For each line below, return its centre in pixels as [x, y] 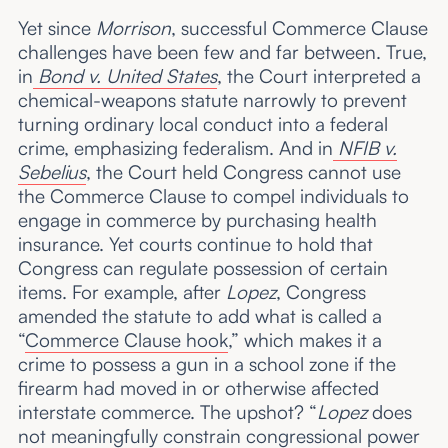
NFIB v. [367, 147]
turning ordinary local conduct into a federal [202, 123]
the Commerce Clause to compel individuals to [213, 195]
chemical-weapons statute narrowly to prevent [212, 99]
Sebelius [51, 171]
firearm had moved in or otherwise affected [198, 387]
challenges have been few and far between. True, [222, 51]
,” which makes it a [304, 339]
